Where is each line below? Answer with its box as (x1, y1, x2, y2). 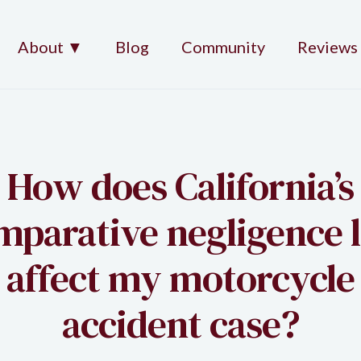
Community (181, 36, 265, 56)
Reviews (297, 36, 358, 56)
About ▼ (18, 36, 83, 56)
